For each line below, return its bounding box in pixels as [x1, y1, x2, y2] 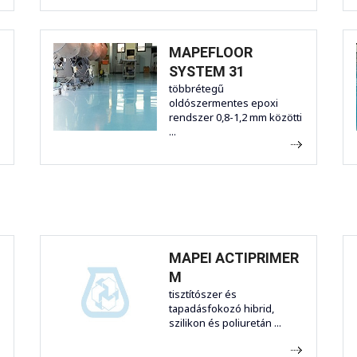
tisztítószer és [169, 287, 237, 302]
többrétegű [169, 81, 224, 96]
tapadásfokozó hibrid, [169, 301, 274, 316]
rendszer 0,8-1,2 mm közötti [169, 110, 302, 125]
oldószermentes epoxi [169, 96, 278, 111]
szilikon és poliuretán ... [169, 316, 281, 331]
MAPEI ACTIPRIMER [169, 249, 299, 267]
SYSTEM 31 [169, 63, 245, 80]
